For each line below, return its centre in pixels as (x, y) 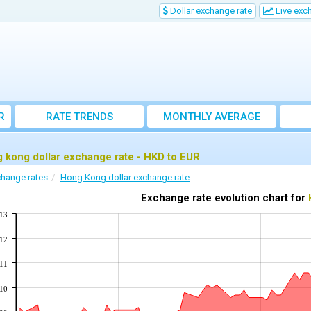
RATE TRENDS (79, 117)
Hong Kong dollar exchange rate (125, 178)
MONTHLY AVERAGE (212, 117)
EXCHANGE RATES (212, 132)
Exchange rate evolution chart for (224, 198)
